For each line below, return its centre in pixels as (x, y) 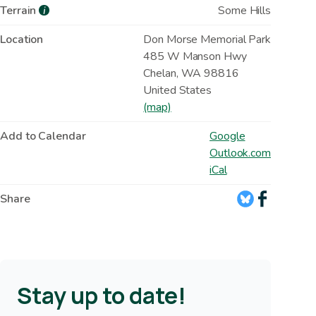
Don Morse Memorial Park (207, 39)
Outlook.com (240, 153)
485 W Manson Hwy (195, 56)
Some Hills (244, 10)
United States (177, 90)
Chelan (160, 73)
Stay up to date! (102, 295)
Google (227, 136)
